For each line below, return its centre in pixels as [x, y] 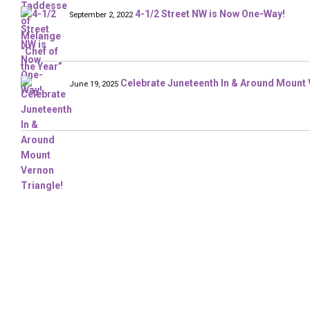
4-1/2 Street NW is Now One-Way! [210, 14]
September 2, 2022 [101, 15]
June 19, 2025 [94, 84]
